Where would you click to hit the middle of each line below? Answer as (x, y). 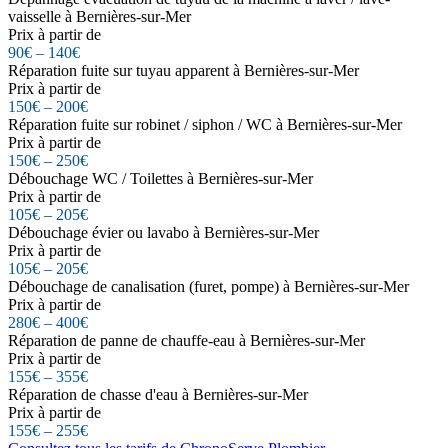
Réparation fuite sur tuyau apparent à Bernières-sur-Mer (183, 70)
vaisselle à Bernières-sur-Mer (99, 16)
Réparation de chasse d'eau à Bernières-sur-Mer (158, 394)
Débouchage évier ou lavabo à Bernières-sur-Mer (163, 232)
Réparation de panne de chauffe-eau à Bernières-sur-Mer (186, 340)
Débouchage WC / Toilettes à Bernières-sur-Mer (160, 178)
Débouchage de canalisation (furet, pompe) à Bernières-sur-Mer (208, 286)
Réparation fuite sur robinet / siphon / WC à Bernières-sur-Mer (205, 124)
